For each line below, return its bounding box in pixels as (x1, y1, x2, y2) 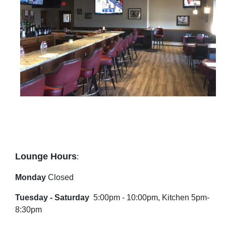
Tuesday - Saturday (15, 193, 91, 202)
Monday (15, 173, 46, 182)
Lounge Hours (15, 151, 77, 161)
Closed (46, 173, 74, 182)
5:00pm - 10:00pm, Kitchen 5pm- (91, 193, 209, 202)
